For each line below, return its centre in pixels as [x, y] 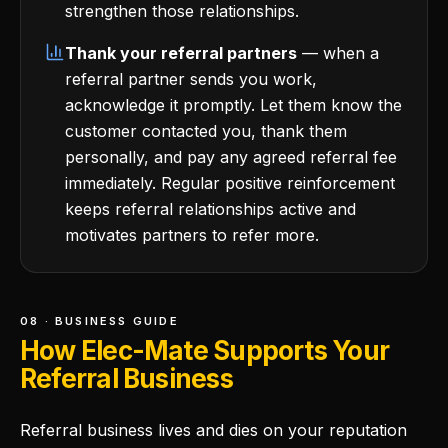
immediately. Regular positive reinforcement [230, 183]
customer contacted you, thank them [206, 131]
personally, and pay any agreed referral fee [231, 157]
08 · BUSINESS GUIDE [99, 321]
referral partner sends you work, [191, 79]
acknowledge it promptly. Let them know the [233, 105]
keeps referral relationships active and [210, 209]
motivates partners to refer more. [192, 235]
